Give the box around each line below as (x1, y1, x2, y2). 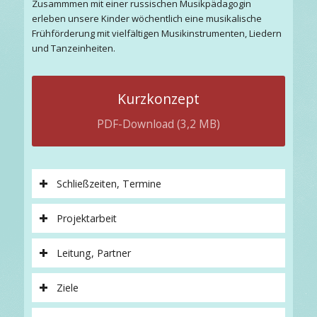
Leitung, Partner (56, 246, 131, 260)
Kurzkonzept (117, 88, 200, 108)
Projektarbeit (56, 212, 117, 226)
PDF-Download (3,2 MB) (96, 116, 220, 132)
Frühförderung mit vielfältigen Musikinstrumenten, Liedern (31, 27, 282, 40)
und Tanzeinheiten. (31, 42, 115, 55)
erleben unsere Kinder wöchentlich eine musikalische (31, 12, 262, 25)
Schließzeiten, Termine (56, 177, 161, 191)
